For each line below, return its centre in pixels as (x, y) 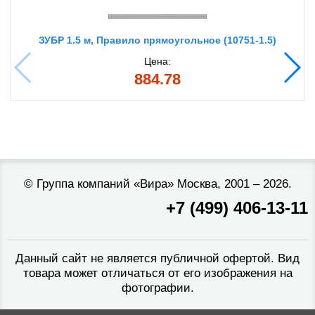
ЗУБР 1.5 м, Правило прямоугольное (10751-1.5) (157, 40)
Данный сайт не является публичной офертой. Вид (157, 259)
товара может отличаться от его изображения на (157, 274)
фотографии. (157, 288)
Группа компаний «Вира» (105, 184)
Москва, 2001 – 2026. (232, 184)
